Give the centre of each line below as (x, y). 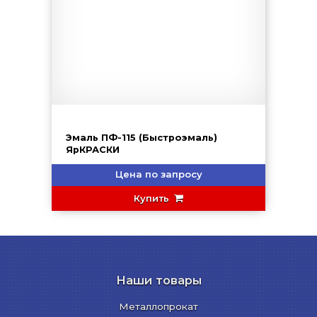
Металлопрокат (158, 307)
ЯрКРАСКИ (93, 150)
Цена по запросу (158, 174)
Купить (153, 198)
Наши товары (158, 281)
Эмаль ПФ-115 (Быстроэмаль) (142, 138)
